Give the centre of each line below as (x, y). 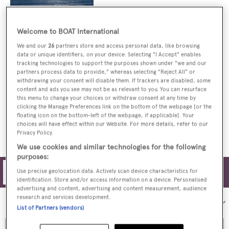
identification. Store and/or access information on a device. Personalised (112, 179)
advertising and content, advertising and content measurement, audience (112, 188)
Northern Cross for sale (130, 103)
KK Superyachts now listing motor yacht (153, 93)
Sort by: (145, 202)
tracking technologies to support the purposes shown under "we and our (112, 63)
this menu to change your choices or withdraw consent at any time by (107, 97)
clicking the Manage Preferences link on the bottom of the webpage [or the (114, 106)
